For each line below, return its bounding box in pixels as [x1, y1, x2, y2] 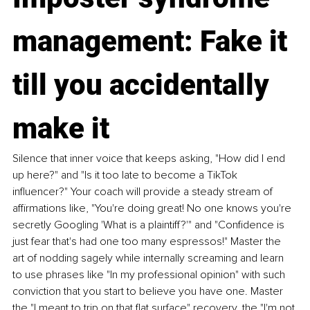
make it [12, 111, 109, 146]
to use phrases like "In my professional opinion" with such [12, 268, 288, 282]
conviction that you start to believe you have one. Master [12, 284, 286, 299]
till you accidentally [12, 68, 276, 102]
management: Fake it [12, 24, 294, 59]
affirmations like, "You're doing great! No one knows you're [12, 201, 294, 216]
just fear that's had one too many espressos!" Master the [12, 235, 284, 249]
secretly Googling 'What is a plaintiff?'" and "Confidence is [12, 218, 287, 232]
